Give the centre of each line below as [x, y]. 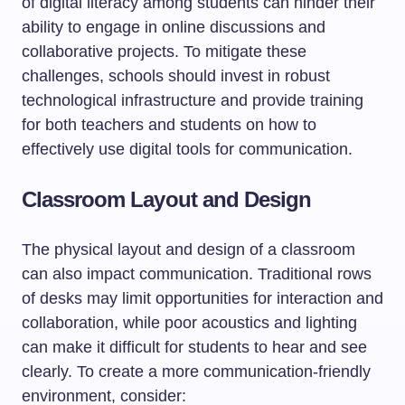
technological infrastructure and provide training [193, 100]
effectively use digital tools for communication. [187, 149]
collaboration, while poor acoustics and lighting [189, 323]
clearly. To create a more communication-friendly [196, 372]
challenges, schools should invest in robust [176, 76]
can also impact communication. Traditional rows [197, 274]
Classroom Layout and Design [167, 199]
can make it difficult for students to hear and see [194, 347]
